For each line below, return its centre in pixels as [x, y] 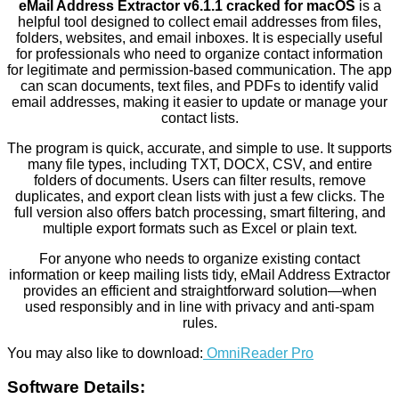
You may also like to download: [105, 353]
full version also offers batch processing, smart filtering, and [199, 212]
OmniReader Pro [258, 353]
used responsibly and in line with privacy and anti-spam [199, 306]
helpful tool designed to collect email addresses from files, [199, 21]
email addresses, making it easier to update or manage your [199, 102]
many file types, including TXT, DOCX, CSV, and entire [199, 164]
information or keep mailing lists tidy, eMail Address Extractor [199, 274]
